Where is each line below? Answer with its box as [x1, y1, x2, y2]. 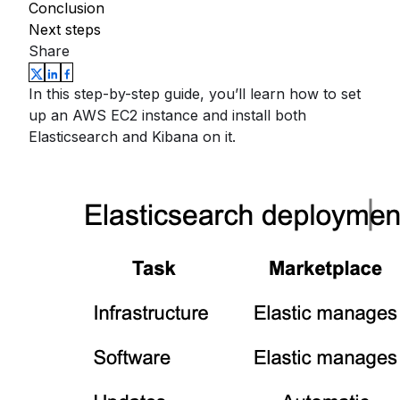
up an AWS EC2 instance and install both [29, 106, 306, 124]
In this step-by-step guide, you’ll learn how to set [29, 85, 361, 103]
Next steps [29, 21, 101, 38]
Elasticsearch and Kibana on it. [29, 128, 236, 146]
